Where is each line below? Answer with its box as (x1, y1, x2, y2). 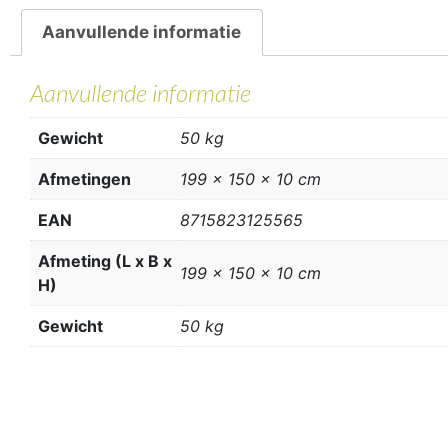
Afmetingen (38, 168, 131, 189)
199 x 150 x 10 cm (180, 262, 321, 283)
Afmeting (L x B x (38, 250, 172, 271)
